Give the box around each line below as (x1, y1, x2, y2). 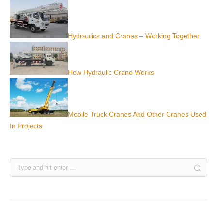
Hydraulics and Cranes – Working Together (68, 32, 200, 40)
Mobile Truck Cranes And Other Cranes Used (68, 110, 206, 118)
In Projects (10, 122, 42, 130)
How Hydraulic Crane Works (68, 68, 154, 76)
